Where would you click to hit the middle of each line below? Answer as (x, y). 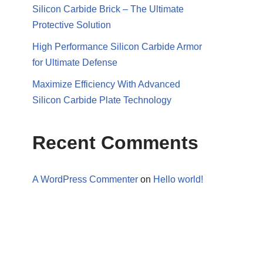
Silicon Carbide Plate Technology (102, 100)
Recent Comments (115, 143)
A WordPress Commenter (85, 179)
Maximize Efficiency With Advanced (106, 84)
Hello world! (178, 179)
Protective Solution (72, 25)
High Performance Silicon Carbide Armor (117, 47)
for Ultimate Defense (75, 63)
